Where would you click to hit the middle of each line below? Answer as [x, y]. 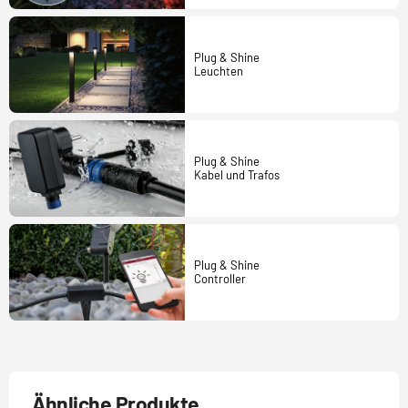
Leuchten [218, 71]
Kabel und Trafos [236, 174]
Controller [219, 278]
